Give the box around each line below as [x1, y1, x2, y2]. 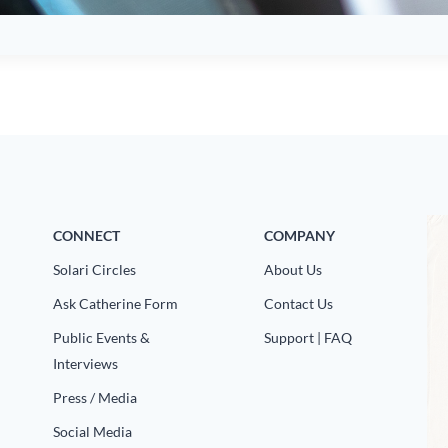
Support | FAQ [263, 329, 352, 346]
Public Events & [53, 329, 151, 346]
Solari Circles [53, 261, 137, 278]
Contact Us [263, 295, 333, 312]
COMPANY [263, 227, 335, 244]
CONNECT [53, 227, 121, 244]
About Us [263, 261, 322, 278]
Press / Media [53, 389, 138, 406]
